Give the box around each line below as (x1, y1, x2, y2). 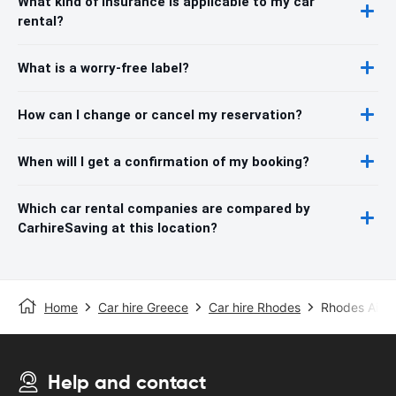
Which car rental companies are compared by (18, 200, 310, 217)
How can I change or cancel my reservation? (18, 106, 302, 123)
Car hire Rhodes (209, 299, 301, 315)
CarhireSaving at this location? (18, 219, 217, 236)
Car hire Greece (98, 299, 188, 315)
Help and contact (48, 369, 206, 394)
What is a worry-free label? (18, 59, 189, 76)
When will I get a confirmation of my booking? (18, 153, 309, 170)
